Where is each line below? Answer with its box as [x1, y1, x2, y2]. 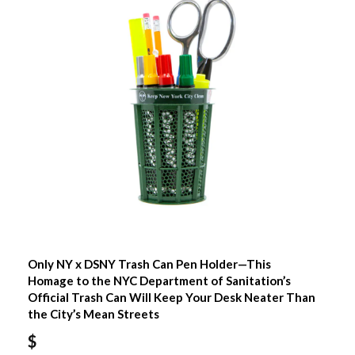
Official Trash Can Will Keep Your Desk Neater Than [27, 290, 315, 305]
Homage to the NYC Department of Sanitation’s [27, 273, 291, 288]
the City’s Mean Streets [27, 307, 159, 322]
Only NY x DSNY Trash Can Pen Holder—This [27, 257, 271, 272]
